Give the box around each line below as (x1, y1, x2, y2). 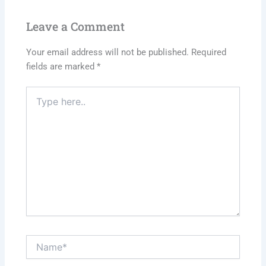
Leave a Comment (26, 18, 125, 34)
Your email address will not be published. (26, 47, 189, 58)
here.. (26, 99, 48, 109)
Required (191, 47, 227, 58)
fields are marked (26, 61, 97, 72)
